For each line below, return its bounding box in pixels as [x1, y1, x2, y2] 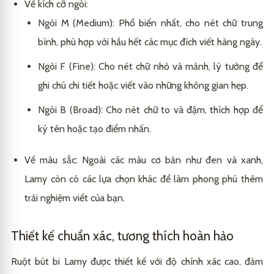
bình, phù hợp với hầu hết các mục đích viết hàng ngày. [38, 36, 262, 48]
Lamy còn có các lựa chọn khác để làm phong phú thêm [24, 173, 263, 185]
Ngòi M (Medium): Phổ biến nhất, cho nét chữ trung [38, 17, 263, 29]
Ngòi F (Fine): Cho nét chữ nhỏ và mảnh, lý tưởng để [38, 61, 263, 73]
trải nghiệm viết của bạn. [24, 192, 125, 204]
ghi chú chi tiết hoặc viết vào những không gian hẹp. [38, 80, 248, 92]
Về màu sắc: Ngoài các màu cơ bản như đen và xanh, [24, 154, 263, 166]
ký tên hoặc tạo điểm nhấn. [38, 123, 151, 135]
